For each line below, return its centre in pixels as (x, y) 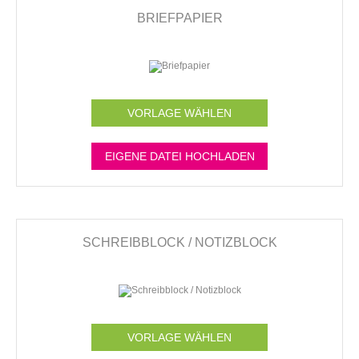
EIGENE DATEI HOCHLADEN (179, 156)
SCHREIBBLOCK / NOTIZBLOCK (179, 242)
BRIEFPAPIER (179, 18)
